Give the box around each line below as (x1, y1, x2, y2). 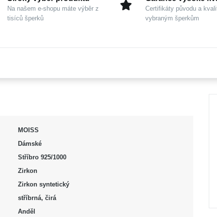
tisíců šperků (7, 15, 44, 22)
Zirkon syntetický (17, 181, 69, 188)
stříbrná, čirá (17, 194, 56, 202)
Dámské (17, 140, 42, 148)
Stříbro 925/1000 (17, 154, 66, 161)
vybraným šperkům (145, 15, 199, 22)
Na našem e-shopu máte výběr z (7, 5, 99, 13)
